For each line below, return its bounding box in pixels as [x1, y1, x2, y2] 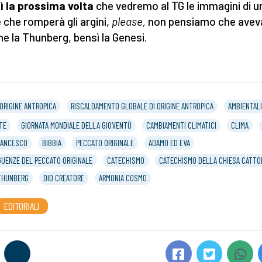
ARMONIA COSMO [99, 172, 147, 183]
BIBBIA [42, 137, 61, 148]
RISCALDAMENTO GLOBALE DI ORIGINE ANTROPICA [71, 101, 213, 111]
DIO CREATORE [43, 172, 84, 183]
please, [112, 15, 148, 28]
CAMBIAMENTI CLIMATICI [146, 119, 216, 130]
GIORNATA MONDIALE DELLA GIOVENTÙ [21, 119, 132, 130]
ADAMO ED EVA [149, 137, 190, 148]
